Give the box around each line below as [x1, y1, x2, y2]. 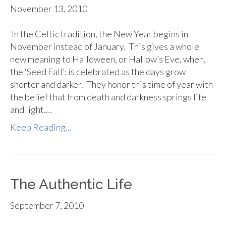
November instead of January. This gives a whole [10, 41, 199, 52]
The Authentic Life [10, 176, 132, 193]
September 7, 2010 [10, 200, 84, 211]
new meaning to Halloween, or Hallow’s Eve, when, [10, 53, 206, 65]
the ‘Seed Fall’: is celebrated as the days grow [10, 66, 186, 78]
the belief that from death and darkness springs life [10, 91, 206, 103]
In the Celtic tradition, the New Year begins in [10, 28, 188, 40]
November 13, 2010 [10, 3, 87, 15]
